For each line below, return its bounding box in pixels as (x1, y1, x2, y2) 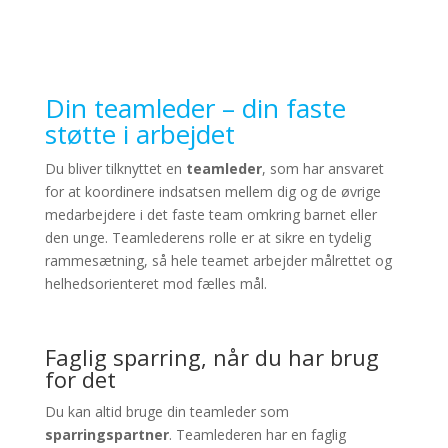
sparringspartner (44, 424, 169, 444)
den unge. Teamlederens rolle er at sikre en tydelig (44, 227, 371, 247)
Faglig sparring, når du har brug (44, 341, 379, 372)
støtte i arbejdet (44, 115, 235, 152)
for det (44, 363, 116, 394)
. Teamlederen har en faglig (168, 424, 346, 444)
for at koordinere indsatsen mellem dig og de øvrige (44, 181, 381, 201)
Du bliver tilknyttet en (44, 158, 186, 178)
